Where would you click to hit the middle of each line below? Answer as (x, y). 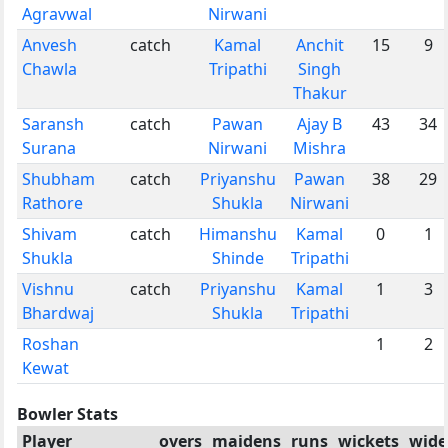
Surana (49, 147)
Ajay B (319, 123)
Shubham (58, 178)
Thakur (319, 92)
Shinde (237, 257)
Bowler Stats (67, 413)
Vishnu (48, 288)
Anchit (319, 44)
